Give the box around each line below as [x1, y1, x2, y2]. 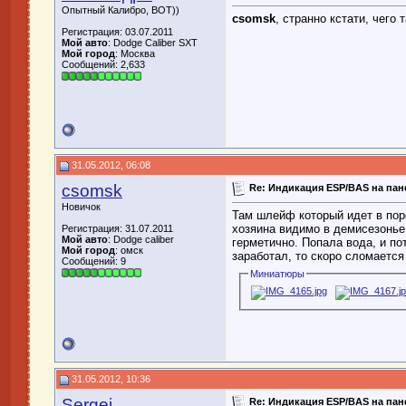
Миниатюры [250, 268, 305, 280]
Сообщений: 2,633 [62, 59, 145, 70]
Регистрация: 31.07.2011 [62, 223, 173, 234]
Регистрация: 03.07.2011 [62, 26, 173, 37]
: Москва [115, 48, 155, 59]
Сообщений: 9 [62, 256, 126, 266]
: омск [115, 245, 143, 256]
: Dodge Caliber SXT [108, 37, 198, 48]
